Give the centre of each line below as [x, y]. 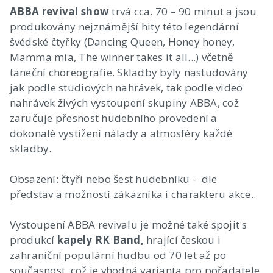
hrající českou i [182, 239]
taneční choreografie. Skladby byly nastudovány [129, 72]
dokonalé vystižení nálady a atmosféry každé [121, 133]
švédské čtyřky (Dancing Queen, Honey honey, [122, 41]
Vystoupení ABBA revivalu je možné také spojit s [128, 224]
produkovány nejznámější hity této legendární [124, 26]
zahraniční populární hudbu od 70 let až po [118, 255]
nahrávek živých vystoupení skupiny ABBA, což [124, 102]
